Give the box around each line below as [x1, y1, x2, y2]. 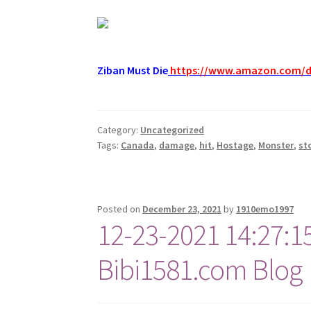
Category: [97, 124, 141, 137]
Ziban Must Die [97, 62, 169, 77]
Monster [258, 139, 294, 152]
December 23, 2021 [142, 202, 222, 215]
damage [159, 139, 195, 152]
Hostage [217, 139, 254, 152]
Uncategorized [140, 124, 205, 137]
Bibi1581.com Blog [97, 251, 303, 287]
